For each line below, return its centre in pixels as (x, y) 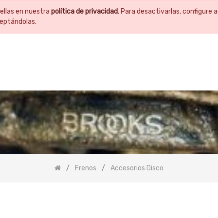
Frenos (86, 168)
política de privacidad (85, 11)
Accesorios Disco (137, 168)
